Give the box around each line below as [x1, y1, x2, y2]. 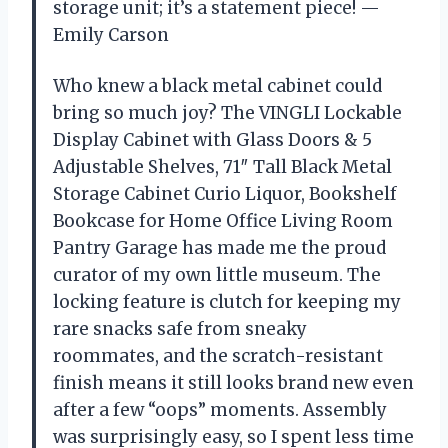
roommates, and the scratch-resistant [53, 345, 383, 368]
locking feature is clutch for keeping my [53, 291, 401, 314]
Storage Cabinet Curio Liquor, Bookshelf [53, 183, 397, 206]
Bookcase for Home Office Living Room [53, 210, 393, 233]
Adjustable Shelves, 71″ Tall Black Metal [53, 156, 392, 179]
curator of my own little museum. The [53, 264, 381, 287]
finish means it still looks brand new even [53, 372, 414, 395]
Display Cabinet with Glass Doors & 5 [53, 129, 372, 152]
